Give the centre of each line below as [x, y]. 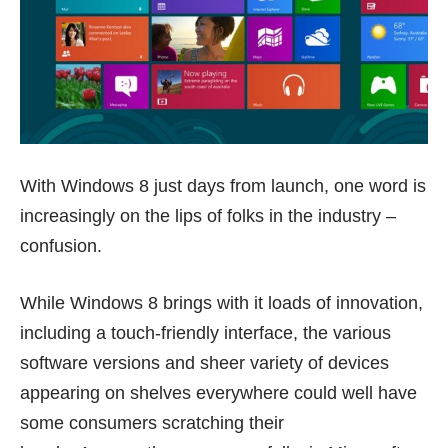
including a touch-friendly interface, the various [205, 333]
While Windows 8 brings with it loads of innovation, [221, 303]
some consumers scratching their [152, 423]
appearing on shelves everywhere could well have [218, 393]
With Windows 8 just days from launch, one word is [223, 186]
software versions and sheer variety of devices [204, 363]
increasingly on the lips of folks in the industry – [208, 216]
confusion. [61, 246]
